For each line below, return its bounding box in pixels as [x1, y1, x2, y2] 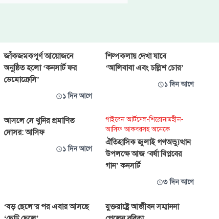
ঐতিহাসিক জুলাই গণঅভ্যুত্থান [106, 137, 191, 147]
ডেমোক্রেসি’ [4, 75, 39, 85]
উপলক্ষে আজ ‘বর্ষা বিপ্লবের [106, 149, 182, 159]
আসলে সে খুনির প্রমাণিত [4, 116, 75, 126]
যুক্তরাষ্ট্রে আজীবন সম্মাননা [106, 202, 179, 212]
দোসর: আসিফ [4, 128, 44, 137]
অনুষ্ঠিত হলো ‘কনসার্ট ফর [4, 63, 77, 73]
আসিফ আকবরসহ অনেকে [106, 125, 170, 133]
